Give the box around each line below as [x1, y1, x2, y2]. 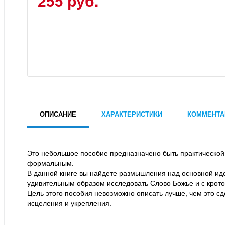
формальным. [27, 158, 74, 168]
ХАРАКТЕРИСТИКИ [101, 109, 162, 119]
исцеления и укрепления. [27, 198, 111, 208]
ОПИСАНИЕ [40, 109, 76, 119]
